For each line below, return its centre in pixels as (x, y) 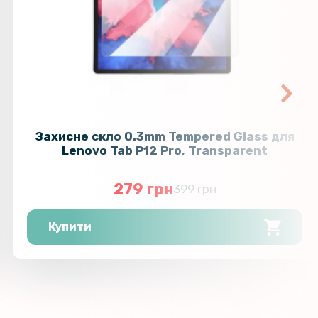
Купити (70, 226)
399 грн (194, 188)
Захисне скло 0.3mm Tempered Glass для (165, 136)
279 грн (143, 189)
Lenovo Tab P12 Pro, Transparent (165, 150)
